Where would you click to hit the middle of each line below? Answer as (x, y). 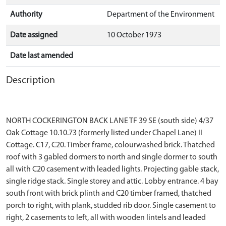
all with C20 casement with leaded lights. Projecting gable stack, (112, 169)
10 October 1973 (134, 35)
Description (31, 81)
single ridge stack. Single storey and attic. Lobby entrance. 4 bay (112, 182)
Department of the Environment (161, 15)
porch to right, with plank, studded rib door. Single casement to (111, 206)
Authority (26, 15)
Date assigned (34, 35)
